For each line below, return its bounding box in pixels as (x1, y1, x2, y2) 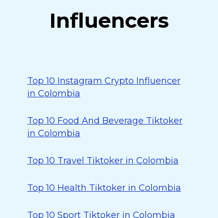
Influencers (49, 8, 169, 33)
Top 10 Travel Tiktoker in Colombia (27, 155, 179, 166)
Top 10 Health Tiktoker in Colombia (27, 182, 181, 193)
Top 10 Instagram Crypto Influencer (27, 75, 181, 86)
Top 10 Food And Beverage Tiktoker (27, 115, 182, 126)
